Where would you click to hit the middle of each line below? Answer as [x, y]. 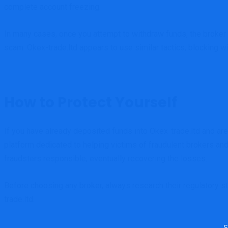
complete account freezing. [52, 7]
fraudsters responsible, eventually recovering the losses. [106, 159]
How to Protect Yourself [91, 103]
